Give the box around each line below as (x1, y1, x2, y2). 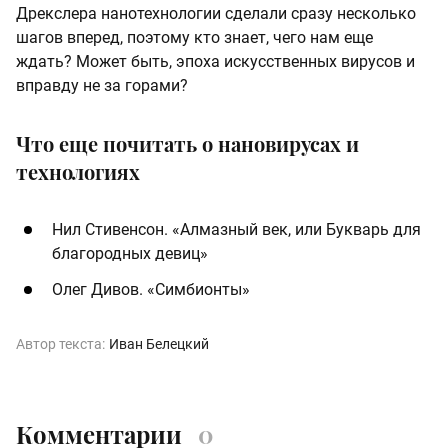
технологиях (16, 157, 140, 185)
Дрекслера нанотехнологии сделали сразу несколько (16, 3, 416, 23)
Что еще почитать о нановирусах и (16, 129, 359, 157)
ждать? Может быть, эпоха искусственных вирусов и (16, 51, 415, 71)
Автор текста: (16, 335, 105, 352)
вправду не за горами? (16, 75, 192, 95)
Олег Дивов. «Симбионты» (52, 279, 250, 299)
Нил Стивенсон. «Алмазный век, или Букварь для (52, 219, 421, 239)
